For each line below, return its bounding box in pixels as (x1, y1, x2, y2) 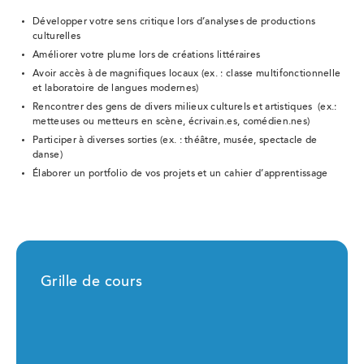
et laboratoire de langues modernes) (32, 83, 199, 93)
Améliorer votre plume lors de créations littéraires (32, 50, 261, 60)
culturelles (32, 31, 81, 41)
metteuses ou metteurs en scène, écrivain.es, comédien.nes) (32, 116, 310, 127)
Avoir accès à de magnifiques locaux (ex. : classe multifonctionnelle (32, 68, 341, 79)
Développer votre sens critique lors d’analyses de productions (32, 16, 316, 27)
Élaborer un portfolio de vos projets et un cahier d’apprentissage (32, 168, 328, 179)
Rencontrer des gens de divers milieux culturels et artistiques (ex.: (32, 102, 337, 112)
